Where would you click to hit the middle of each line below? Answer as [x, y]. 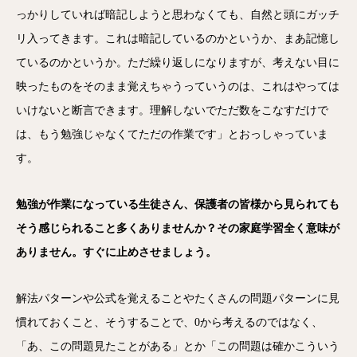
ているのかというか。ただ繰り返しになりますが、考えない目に [178, 63]
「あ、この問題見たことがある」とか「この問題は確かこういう [178, 346]
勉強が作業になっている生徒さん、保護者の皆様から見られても [178, 204]
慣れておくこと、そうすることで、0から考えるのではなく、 [169, 322]
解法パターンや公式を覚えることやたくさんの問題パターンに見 [178, 298]
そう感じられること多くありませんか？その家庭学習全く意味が [178, 228]
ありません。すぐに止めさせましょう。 [116, 252]
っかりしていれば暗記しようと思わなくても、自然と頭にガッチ [178, 15]
